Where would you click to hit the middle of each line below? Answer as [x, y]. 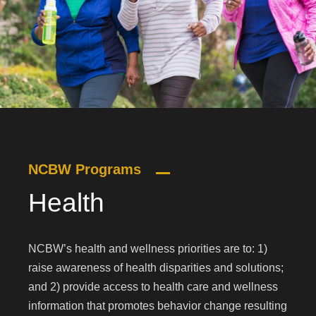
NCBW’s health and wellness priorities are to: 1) [148, 249]
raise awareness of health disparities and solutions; [156, 268]
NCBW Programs [87, 170]
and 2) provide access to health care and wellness [153, 287]
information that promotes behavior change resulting [158, 306]
